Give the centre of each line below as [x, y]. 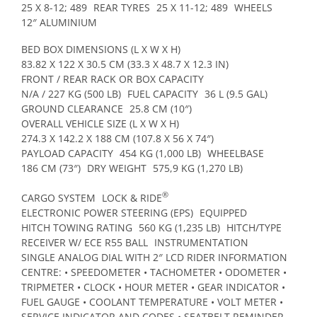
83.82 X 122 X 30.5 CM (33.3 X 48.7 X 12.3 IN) [125, 64]
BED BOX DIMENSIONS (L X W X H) [101, 50]
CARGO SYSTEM [58, 197]
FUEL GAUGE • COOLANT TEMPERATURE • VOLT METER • [152, 301]
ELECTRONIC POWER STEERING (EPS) [107, 212]
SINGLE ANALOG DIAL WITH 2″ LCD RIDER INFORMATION [154, 257]
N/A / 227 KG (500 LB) [71, 94]
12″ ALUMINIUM [59, 22]
